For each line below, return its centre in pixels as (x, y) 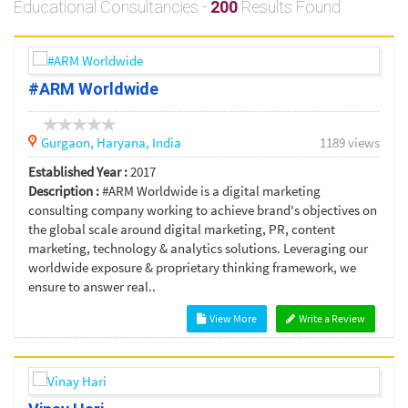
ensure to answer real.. (92, 287)
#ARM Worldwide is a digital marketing (211, 191)
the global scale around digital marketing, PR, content (182, 229)
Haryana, (124, 143)
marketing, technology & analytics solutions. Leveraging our (198, 249)
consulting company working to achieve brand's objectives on (203, 210)
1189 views (350, 143)
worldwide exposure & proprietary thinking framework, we (192, 268)
